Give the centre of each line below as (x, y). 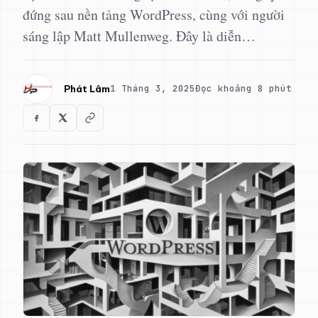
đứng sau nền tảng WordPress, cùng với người (154, 15)
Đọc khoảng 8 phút (243, 88)
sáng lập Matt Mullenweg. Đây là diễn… (139, 36)
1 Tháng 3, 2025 (153, 88)
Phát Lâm (87, 88)
